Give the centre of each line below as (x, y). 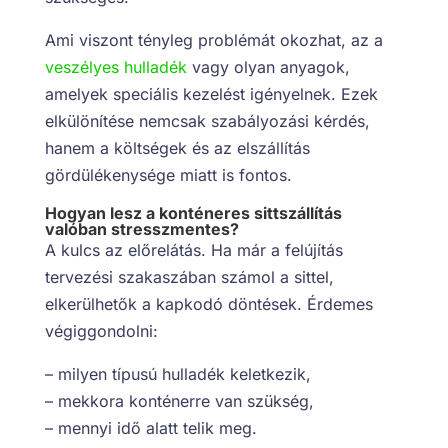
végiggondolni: (101, 330)
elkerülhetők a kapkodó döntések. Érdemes (208, 303)
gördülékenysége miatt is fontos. (168, 174)
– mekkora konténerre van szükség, (179, 400)
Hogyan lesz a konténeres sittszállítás (193, 212)
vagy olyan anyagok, (268, 66)
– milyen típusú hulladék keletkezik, (177, 373)
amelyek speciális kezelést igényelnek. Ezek (211, 93)
